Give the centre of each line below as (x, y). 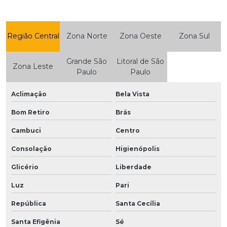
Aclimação (29, 94)
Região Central (33, 36)
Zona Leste (33, 67)
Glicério (25, 167)
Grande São (87, 61)
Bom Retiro (30, 112)
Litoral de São (140, 61)
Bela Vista (132, 94)
